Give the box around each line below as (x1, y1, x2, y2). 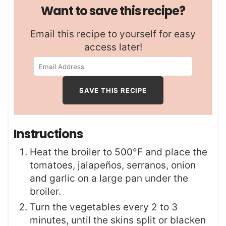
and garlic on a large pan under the (30, 173, 188, 185)
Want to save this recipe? (41, 2, 185, 19)
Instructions (14, 126, 85, 143)
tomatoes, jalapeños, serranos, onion (30, 159, 196, 172)
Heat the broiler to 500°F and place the (30, 146, 207, 158)
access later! (84, 41, 142, 53)
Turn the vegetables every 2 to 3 (30, 201, 178, 213)
